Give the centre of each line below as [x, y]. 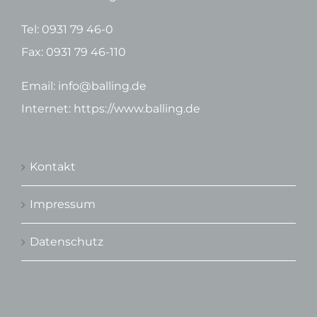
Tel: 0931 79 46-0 [67, 30]
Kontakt [53, 167]
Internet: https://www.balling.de [111, 109]
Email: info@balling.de [84, 86]
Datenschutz [67, 242]
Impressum [63, 204]
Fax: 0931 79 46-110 [74, 52]
